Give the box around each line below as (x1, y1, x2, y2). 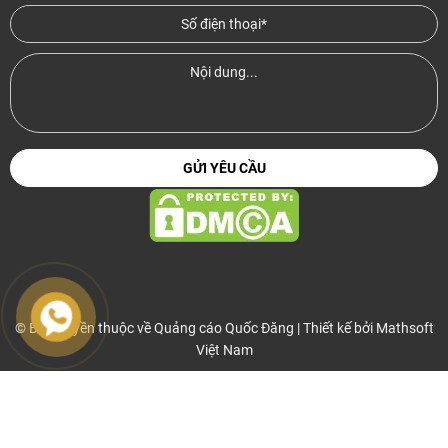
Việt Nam (195, 341, 253, 358)
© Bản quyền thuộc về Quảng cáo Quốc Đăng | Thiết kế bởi (14, 319, 376, 336)
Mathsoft (375, 319, 434, 336)
